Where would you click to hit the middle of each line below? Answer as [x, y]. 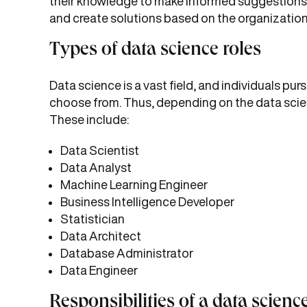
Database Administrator [127, 253]
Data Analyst [96, 167]
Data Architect [101, 236]
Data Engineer [99, 270]
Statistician [93, 219]
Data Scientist [100, 150]
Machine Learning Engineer [134, 184]
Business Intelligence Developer [147, 201]
